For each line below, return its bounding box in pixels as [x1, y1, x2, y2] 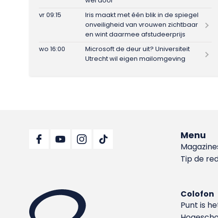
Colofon [181, 188, 215, 200]
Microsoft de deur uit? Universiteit [85, 44, 190, 54]
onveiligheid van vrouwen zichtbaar [85, 20, 199, 29]
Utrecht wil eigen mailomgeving [85, 54, 187, 63]
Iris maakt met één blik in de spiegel [85, 10, 199, 19]
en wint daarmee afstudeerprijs [85, 30, 186, 39]
